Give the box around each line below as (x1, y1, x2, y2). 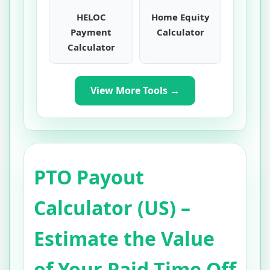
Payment (71, 26, 111, 38)
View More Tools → (90, 84, 180, 97)
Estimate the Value (34, 225, 215, 251)
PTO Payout (34, 164, 144, 190)
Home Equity (151, 11, 210, 23)
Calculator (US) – (34, 195, 190, 221)
